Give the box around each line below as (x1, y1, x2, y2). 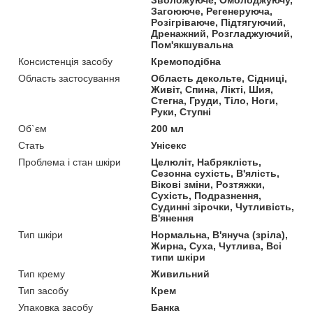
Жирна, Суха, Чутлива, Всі (151, 240, 282, 252)
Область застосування (18, 72, 120, 84)
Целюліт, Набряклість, (151, 156, 262, 168)
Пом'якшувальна (151, 38, 234, 50)
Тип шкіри (18, 228, 63, 240)
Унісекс (151, 139, 187, 151)
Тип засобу (18, 284, 68, 296)
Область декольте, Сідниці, (151, 72, 288, 84)
